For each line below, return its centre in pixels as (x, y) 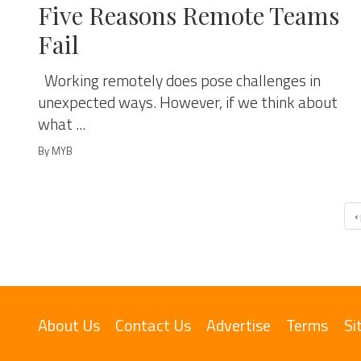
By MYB (55, 151)
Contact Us (154, 325)
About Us (69, 325)
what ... (62, 124)
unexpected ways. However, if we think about (188, 102)
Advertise (239, 325)
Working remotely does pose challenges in (179, 81)
